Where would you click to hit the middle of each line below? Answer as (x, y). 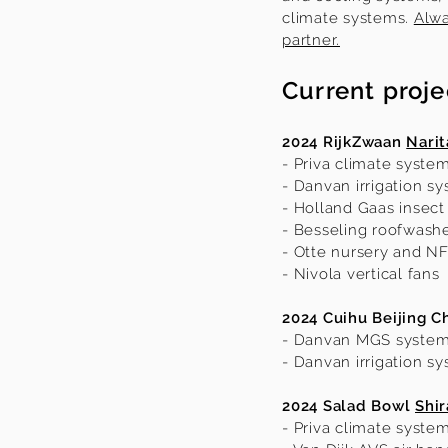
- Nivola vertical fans (361, 274)
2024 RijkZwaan (344, 142)
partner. (311, 40)
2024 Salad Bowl (348, 406)
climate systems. (348, 18)
